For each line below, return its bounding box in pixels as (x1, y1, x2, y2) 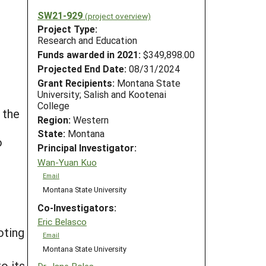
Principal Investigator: (37, 141, 137, 154)
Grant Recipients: (37, 76, 115, 89)
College (37, 99, 69, 112)
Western (71, 113, 109, 126)
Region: (37, 113, 71, 126)
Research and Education (37, 34, 137, 47)
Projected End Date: (37, 62, 126, 75)
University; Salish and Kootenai (37, 87, 166, 100)
